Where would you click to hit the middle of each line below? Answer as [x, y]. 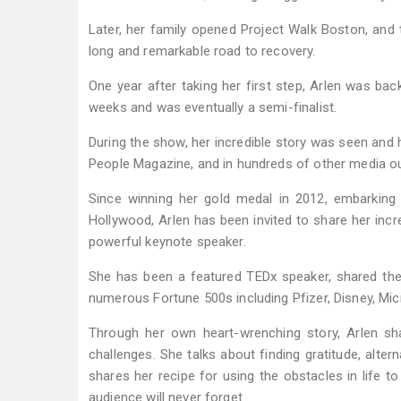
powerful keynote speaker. [167, 242]
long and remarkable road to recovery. [202, 51]
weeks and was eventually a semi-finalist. [213, 107]
